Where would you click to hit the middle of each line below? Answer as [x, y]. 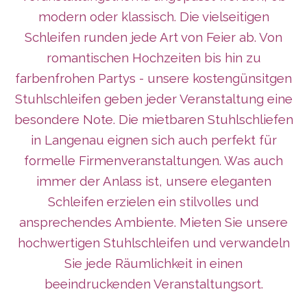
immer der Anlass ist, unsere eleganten [153, 181]
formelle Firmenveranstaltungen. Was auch [153, 161]
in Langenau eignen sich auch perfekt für [153, 140]
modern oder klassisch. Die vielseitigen [153, 17]
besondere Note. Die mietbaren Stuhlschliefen [153, 120]
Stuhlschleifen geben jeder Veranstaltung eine [153, 99]
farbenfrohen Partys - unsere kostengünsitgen [153, 78]
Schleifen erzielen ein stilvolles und [153, 202]
